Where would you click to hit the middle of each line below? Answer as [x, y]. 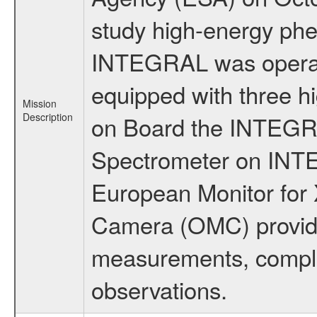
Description [47, 117]
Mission [39, 103]
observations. [159, 289]
